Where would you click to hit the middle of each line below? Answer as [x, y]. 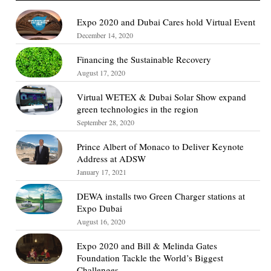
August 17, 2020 [101, 72]
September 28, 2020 [106, 122]
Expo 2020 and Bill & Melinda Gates [147, 245]
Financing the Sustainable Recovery [144, 59]
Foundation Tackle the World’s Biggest [150, 257]
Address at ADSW [112, 158]
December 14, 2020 [105, 35]
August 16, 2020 [101, 221]
